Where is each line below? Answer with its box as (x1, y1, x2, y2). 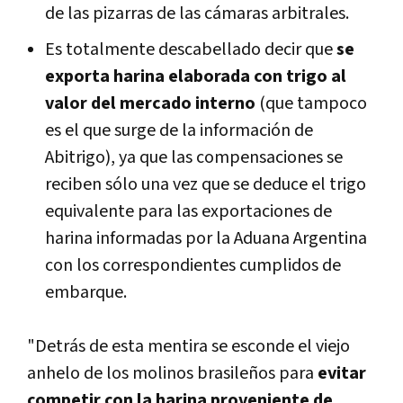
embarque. (45, 280, 127, 304)
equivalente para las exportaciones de (45, 199, 332, 223)
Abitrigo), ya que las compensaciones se (45, 145, 343, 169)
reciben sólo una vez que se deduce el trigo (45, 172, 366, 196)
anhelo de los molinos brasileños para (27, 361, 318, 385)
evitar (318, 361, 366, 385)
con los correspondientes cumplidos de (45, 253, 341, 277)
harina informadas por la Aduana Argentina (45, 226, 367, 250)
